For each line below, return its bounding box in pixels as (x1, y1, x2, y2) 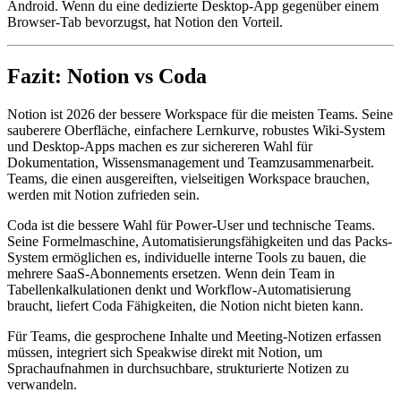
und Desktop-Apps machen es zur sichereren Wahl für (7, 139, 312, 155)
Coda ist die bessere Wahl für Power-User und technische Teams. (7, 218, 375, 234)
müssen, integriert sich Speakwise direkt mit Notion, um (7, 345, 322, 361)
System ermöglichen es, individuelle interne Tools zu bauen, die (7, 250, 366, 266)
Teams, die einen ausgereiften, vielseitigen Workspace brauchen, (7, 171, 370, 187)
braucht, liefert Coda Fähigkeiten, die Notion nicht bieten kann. (7, 298, 363, 314)
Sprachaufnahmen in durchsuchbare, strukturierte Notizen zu (7, 361, 349, 377)
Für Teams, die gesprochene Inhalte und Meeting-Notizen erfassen (7, 328, 381, 345)
